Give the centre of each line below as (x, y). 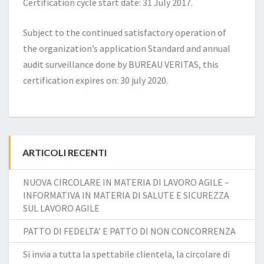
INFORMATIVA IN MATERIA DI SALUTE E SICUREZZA (126, 195)
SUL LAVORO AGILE (61, 208)
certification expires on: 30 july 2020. (95, 80)
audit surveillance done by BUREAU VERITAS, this (121, 64)
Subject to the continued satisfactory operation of (125, 32)
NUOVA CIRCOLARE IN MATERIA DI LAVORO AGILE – (126, 182)
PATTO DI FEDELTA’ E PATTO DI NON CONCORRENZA (129, 231)
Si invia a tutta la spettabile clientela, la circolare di (126, 254)
